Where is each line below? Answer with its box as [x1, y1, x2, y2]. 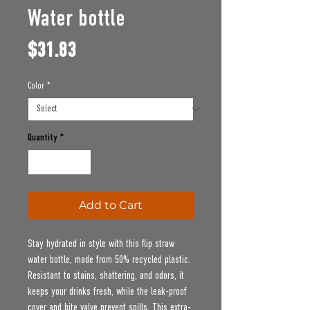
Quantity [28, 132, 57, 143]
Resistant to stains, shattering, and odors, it [28, 270, 184, 281]
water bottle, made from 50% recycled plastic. [28, 254, 190, 265]
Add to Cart [79, 198, 143, 212]
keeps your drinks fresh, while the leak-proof [28, 286, 187, 297]
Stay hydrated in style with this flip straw [28, 238, 174, 249]
